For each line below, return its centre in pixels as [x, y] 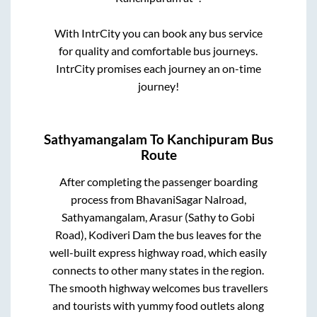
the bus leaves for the [209, 234]
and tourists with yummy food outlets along [158, 305]
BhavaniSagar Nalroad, [191, 199]
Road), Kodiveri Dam [106, 234]
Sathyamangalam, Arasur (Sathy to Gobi [158, 217]
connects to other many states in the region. [158, 270]
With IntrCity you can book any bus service [158, 33]
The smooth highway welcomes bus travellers [158, 287]
